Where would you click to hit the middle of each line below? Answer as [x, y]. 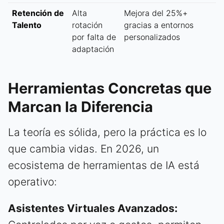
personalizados [152, 37]
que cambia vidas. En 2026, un [83, 149]
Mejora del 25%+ [156, 13]
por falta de [94, 37]
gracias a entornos [159, 25]
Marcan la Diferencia [80, 107]
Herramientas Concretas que [110, 88]
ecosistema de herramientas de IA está [104, 165]
